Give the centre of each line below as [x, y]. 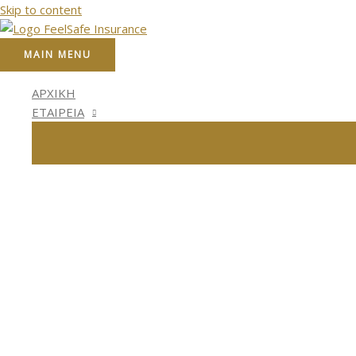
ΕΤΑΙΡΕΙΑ [58, 112]
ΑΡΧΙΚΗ [54, 93]
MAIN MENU [58, 54]
